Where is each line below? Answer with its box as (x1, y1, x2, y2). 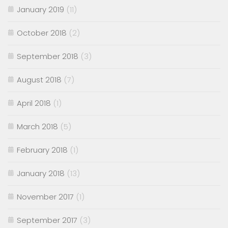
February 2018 (17, 144, 68, 155)
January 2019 (17, 4, 64, 15)
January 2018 (17, 167, 65, 179)
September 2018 (17, 50, 78, 62)
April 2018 (17, 97, 51, 108)
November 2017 (17, 191, 74, 202)
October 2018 (17, 27, 67, 38)
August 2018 (17, 74, 62, 85)
